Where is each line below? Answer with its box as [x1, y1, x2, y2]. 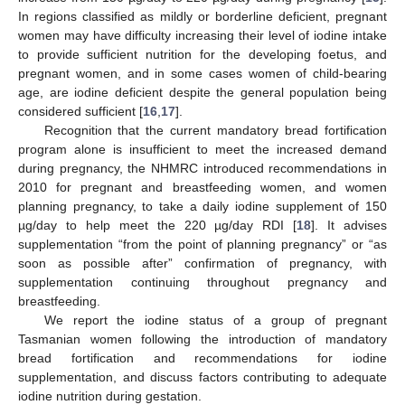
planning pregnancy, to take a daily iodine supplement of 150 [18, 198, 387, 213]
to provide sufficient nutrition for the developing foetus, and [18, 46, 387, 61]
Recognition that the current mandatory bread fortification [43, 122, 387, 137]
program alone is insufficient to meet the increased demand [18, 141, 387, 156]
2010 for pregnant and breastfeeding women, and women [18, 179, 387, 194]
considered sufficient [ [18, 103, 143, 118]
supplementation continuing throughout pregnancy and [18, 274, 387, 289]
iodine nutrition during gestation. [18, 388, 202, 403]
